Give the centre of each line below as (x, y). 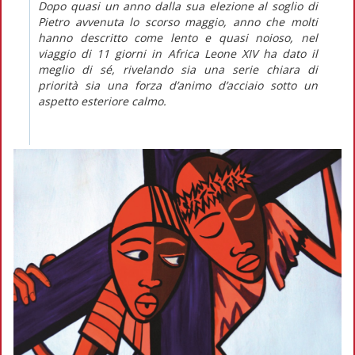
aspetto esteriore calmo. (102, 101)
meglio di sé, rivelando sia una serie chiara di (178, 69)
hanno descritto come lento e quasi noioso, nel (178, 37)
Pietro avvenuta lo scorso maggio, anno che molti (178, 21)
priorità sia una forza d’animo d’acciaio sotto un (178, 85)
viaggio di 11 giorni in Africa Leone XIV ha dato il (178, 53)
